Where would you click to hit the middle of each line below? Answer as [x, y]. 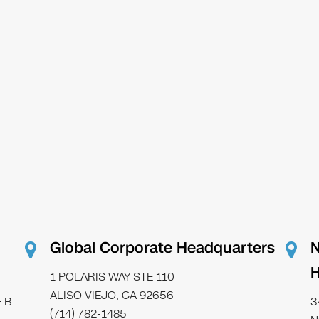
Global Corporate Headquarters [163, 248]
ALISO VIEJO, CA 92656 [112, 295]
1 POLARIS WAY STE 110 [113, 277]
